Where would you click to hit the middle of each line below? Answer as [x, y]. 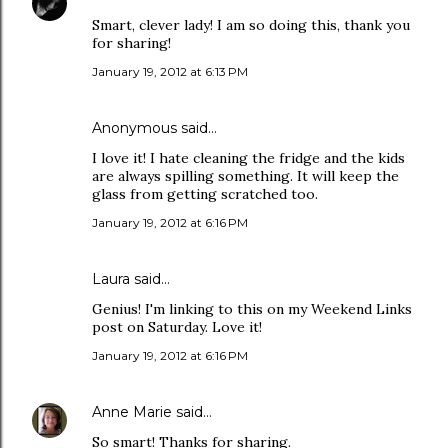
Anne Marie [132, 412]
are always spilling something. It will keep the [245, 176]
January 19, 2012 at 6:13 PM [170, 71]
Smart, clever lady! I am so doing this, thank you [251, 25]
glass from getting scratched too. [205, 194]
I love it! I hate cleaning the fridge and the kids [248, 158]
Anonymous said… [154, 128]
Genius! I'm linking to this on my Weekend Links [252, 309]
